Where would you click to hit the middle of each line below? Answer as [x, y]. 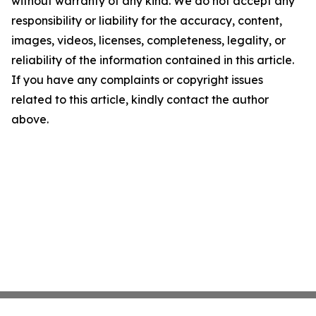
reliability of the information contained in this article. [153, 60]
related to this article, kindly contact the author [140, 99]
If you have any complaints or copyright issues [137, 80]
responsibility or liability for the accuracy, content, [147, 20]
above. [30, 119]
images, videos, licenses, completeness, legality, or [148, 40]
